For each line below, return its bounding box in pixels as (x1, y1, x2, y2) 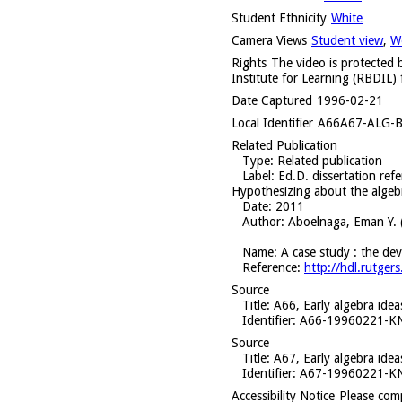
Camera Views (232, 32, 307, 48)
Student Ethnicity (232, 10, 327, 25)
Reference (242, 259, 297, 275)
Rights (232, 55, 267, 70)
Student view (311, 32, 383, 48)
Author (242, 214, 281, 229)
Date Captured (232, 92, 312, 108)
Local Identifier (232, 115, 313, 130)
